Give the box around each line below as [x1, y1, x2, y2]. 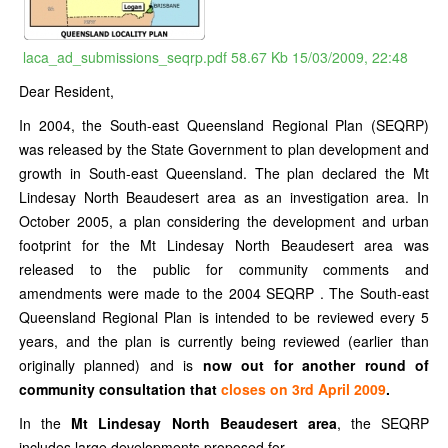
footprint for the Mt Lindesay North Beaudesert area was [19, 234, 429, 255]
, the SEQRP [336, 412, 429, 433]
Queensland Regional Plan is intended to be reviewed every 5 [19, 306, 429, 327]
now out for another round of [202, 354, 430, 375]
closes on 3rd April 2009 [221, 378, 386, 399]
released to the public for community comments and [19, 258, 429, 279]
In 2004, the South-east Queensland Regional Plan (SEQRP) [19, 114, 429, 135]
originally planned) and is [19, 354, 203, 375]
